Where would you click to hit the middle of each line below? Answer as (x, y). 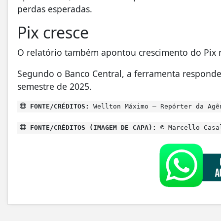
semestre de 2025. (55, 86)
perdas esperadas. (55, 9)
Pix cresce (53, 33)
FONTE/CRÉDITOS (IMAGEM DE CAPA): (91, 127)
